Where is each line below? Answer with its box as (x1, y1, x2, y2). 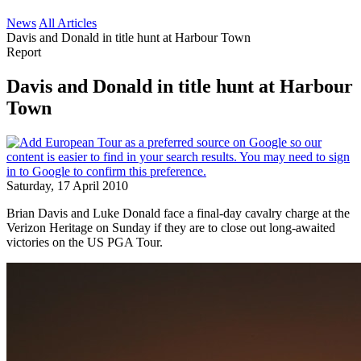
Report (6, 45, 41, 59)
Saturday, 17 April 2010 (6, 178, 128, 193)
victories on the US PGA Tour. (6, 234, 163, 249)
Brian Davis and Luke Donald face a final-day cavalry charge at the (6, 205, 350, 220)
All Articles (39, 16, 97, 30)
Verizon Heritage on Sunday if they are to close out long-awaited (6, 220, 335, 234)
